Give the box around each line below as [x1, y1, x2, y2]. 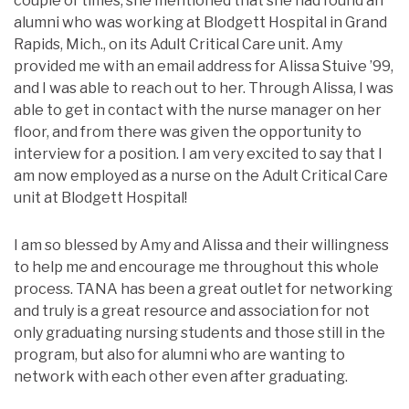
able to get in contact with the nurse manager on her [14, 100, 382, 119]
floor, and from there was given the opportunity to [14, 122, 362, 141]
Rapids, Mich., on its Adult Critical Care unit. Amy [14, 35, 342, 53]
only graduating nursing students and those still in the [14, 323, 385, 341]
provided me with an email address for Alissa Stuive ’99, [14, 57, 393, 75]
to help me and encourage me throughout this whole [14, 257, 379, 276]
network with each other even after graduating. [14, 367, 348, 385]
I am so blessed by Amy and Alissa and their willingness [14, 236, 389, 254]
